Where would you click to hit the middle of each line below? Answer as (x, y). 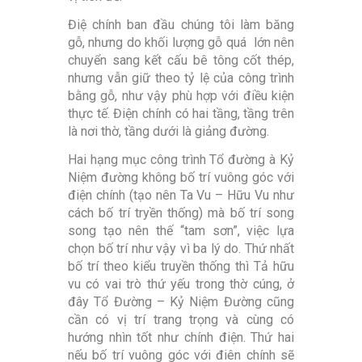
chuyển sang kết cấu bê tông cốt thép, (181, 61)
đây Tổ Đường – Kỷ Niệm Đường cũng (181, 302)
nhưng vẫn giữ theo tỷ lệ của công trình (181, 78)
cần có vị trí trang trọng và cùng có (181, 320)
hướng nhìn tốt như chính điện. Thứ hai (181, 338)
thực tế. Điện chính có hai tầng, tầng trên (181, 114)
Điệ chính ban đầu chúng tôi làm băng (181, 25)
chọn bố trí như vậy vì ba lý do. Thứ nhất (181, 249)
